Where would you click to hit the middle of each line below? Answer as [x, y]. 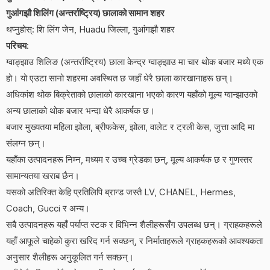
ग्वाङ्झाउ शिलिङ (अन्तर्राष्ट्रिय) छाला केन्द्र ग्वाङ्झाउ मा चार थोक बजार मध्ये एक [135, 62]
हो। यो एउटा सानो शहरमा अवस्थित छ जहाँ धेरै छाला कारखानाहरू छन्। [120, 78]
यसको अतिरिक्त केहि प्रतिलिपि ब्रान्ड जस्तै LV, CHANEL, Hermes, [121, 192]
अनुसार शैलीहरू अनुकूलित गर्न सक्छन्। [70, 257]
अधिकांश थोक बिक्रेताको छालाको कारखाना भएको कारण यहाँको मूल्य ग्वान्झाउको [132, 94]
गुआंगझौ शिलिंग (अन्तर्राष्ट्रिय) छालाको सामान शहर [85, 13]
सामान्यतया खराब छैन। [43, 176]
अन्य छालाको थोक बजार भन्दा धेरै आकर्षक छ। [80, 111]
